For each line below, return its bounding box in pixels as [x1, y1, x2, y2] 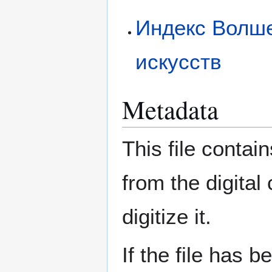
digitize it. [122, 204, 211, 228]
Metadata [122, 91, 219, 126]
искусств [135, 49, 222, 73]
